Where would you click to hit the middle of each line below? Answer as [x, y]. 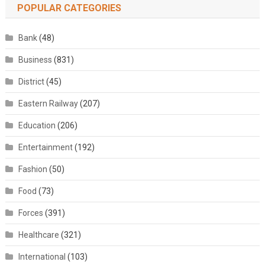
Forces [30, 213]
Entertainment [45, 147]
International [42, 257]
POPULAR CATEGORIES [69, 8]
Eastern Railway [48, 104]
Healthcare [38, 235]
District [31, 82]
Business [35, 60]
